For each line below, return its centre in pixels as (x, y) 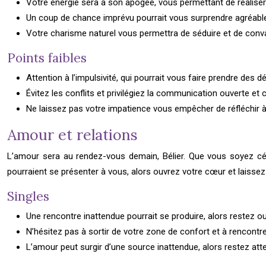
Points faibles (47, 58)
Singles (28, 196)
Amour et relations (72, 135)
